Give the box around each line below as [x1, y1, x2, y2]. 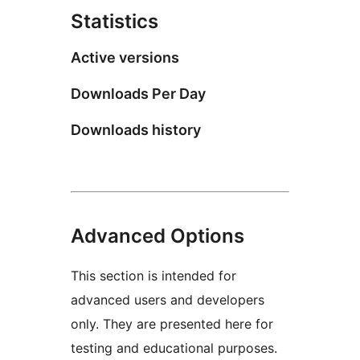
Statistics [71, 9, 158, 33]
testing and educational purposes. [71, 339, 277, 356]
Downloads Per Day [71, 84, 206, 102]
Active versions [71, 48, 179, 66]
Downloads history [71, 121, 201, 138]
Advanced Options [71, 223, 244, 247]
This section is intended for [71, 267, 236, 284]
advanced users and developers [71, 291, 264, 308]
